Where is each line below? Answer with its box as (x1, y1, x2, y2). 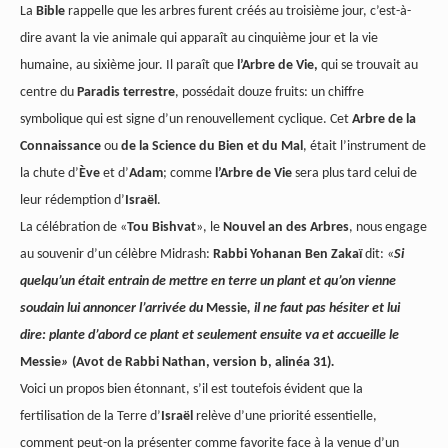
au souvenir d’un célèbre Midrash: (20, 247, 213, 263)
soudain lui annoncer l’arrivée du (20, 301, 203, 317)
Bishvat (149, 220, 196, 236)
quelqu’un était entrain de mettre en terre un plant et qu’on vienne (20, 274, 396, 290)
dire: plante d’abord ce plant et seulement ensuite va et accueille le (20, 328, 399, 344)
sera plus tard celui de (292, 166, 417, 182)
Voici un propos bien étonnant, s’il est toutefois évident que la (20, 382, 363, 398)
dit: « (362, 247, 394, 263)
